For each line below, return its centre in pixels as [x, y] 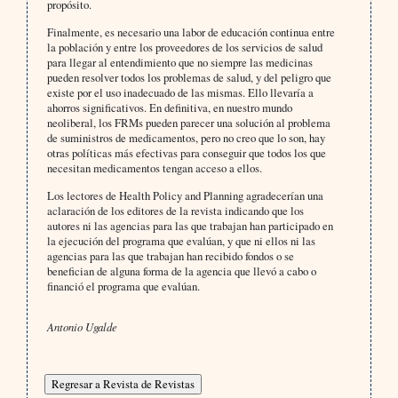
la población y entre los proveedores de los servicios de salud [184, 48]
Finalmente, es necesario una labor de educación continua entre [191, 32]
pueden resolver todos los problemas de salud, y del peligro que [189, 78]
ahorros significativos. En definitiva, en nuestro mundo [169, 108]
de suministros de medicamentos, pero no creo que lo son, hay [186, 138]
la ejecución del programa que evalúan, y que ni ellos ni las [181, 241]
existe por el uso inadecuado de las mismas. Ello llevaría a [180, 93]
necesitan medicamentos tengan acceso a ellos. [154, 168]
